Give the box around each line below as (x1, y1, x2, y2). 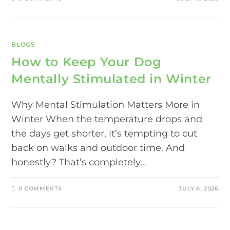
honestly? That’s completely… (11, 156, 147, 168)
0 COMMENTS (18, 184, 63, 192)
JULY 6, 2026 (179, 184, 219, 192)
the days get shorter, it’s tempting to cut (11, 127, 198, 139)
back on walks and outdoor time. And (11, 142, 185, 154)
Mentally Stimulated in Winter (11, 71, 212, 86)
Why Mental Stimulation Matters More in (11, 99, 200, 110)
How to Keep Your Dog (11, 54, 162, 69)
